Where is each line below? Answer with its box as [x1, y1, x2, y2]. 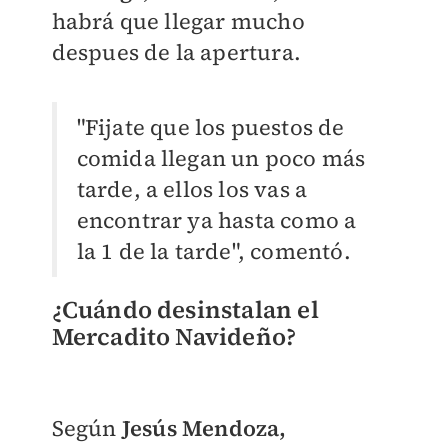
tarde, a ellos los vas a [76, 174, 308, 205]
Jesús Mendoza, [121, 413, 287, 444]
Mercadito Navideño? [51, 320, 302, 354]
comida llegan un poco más [76, 143, 366, 174]
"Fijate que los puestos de [76, 112, 345, 143]
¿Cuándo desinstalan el [51, 293, 319, 327]
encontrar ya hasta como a [76, 205, 357, 236]
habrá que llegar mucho [51, 6, 305, 37]
